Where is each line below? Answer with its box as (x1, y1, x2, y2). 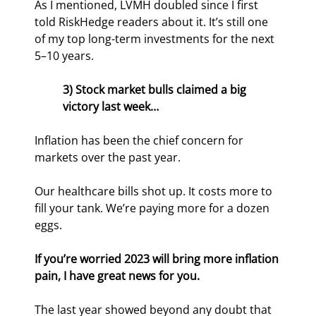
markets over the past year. (35, 150, 181, 166)
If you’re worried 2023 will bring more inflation (35, 251, 282, 267)
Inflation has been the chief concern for (35, 133, 247, 149)
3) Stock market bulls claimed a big (63, 82, 250, 98)
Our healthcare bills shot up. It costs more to (35, 183, 276, 200)
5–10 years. (35, 48, 95, 64)
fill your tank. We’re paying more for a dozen (35, 200, 273, 217)
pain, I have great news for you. (35, 268, 200, 284)
